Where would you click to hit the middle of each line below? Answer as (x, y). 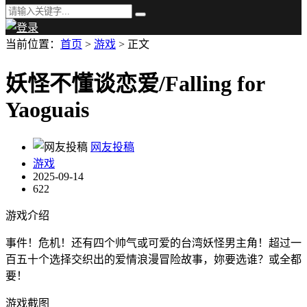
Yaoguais (47, 110)
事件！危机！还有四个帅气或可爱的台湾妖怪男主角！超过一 (153, 243)
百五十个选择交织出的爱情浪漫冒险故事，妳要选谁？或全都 (153, 259)
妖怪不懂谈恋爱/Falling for (135, 84)
